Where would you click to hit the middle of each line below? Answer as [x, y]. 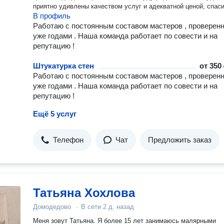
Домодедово [52, 207]
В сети [92, 207]
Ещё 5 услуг [55, 114]
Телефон [68, 140]
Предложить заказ [180, 140]
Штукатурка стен [63, 66]
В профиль [52, 16]
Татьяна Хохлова [84, 193]
